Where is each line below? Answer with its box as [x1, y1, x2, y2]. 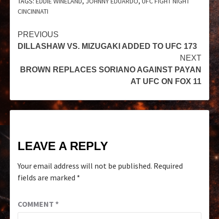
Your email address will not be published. [18, 161, 152, 171]
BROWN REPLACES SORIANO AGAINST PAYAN [20, 66, 201, 74]
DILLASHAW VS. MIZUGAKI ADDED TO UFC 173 [18, 42, 197, 51]
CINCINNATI [18, 7, 48, 16]
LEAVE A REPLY [18, 139, 108, 153]
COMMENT [18, 199, 55, 209]
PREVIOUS [18, 30, 59, 39]
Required [153, 161, 183, 171]
